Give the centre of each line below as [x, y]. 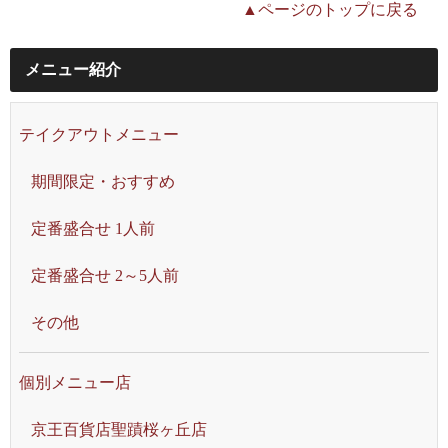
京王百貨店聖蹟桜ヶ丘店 [119, 430]
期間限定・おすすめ [103, 182]
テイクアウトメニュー [99, 135]
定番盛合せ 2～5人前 [105, 276]
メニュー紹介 [73, 70]
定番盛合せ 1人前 [93, 229]
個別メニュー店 [75, 383]
